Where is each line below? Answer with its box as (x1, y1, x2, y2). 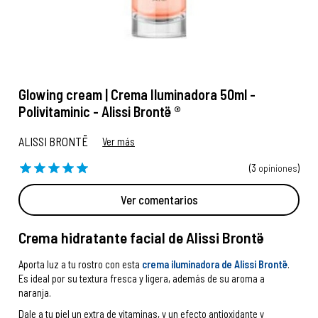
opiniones (258, 161, 297, 174)
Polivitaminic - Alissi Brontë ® (18, 103, 182, 120)
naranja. (18, 286, 54, 300)
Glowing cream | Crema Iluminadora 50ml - (18, 86, 256, 103)
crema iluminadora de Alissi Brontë (142, 258, 288, 271)
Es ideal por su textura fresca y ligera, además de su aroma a (18, 272, 265, 285)
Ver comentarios (120, 192, 198, 207)
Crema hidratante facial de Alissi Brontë (18, 228, 265, 246)
